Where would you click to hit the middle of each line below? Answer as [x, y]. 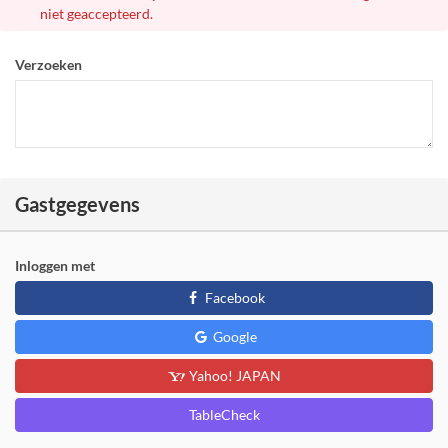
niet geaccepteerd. [96, 14]
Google [233, 337]
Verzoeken [48, 65]
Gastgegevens [77, 204]
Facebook [233, 298]
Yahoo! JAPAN [233, 376]
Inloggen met [55, 266]
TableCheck [224, 415]
